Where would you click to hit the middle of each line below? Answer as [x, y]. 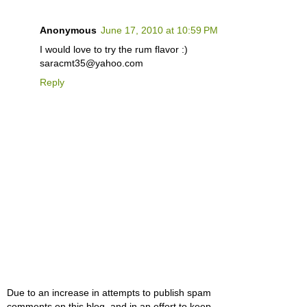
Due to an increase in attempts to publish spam [109, 293]
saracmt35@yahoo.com [91, 63]
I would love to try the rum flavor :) [114, 49]
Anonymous [68, 30]
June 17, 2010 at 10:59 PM [159, 30]
